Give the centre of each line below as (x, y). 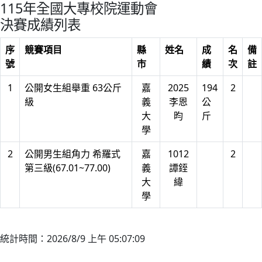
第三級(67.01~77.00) (68, 168)
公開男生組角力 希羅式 (73, 154)
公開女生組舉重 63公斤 (73, 88)
